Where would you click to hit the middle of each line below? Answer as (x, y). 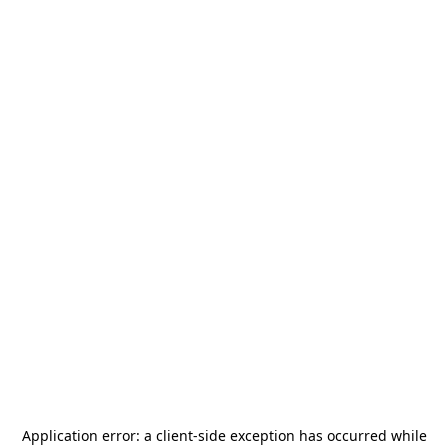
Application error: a (88, 435)
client (174, 435)
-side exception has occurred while (309, 435)
